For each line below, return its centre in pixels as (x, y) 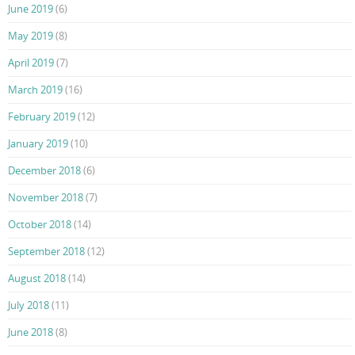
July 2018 (29, 305)
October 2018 (40, 225)
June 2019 (31, 9)
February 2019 (42, 117)
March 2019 (35, 90)
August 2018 (37, 279)
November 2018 (46, 198)
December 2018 (44, 171)
